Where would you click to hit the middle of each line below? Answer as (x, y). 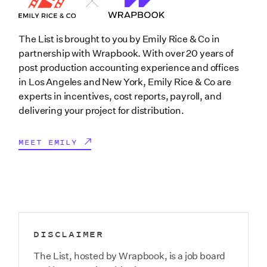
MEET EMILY (48, 142)
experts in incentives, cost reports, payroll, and (120, 96)
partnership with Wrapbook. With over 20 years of (126, 53)
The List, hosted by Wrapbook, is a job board (130, 256)
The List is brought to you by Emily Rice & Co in (119, 39)
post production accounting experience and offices (129, 67)
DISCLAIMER (69, 234)
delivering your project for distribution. (101, 110)
